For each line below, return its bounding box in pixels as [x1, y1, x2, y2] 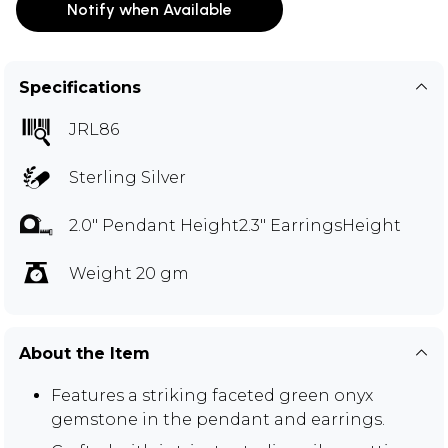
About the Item [19, 344, 150, 364]
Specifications [19, 78, 141, 98]
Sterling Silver [69, 168, 186, 188]
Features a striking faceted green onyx [51, 386, 373, 406]
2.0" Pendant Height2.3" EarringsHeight [69, 216, 401, 236]
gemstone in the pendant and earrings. [51, 410, 385, 430]
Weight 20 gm [69, 264, 189, 284]
